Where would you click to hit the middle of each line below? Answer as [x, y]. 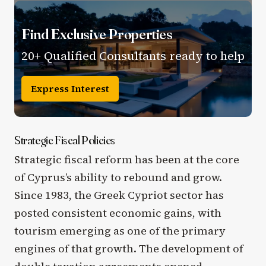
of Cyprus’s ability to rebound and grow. [118, 178]
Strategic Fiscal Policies [65, 140]
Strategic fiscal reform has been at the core [127, 160]
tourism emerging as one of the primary [120, 231]
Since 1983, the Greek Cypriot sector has [119, 195]
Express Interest [70, 88]
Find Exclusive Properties [97, 34]
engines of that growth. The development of [129, 249]
